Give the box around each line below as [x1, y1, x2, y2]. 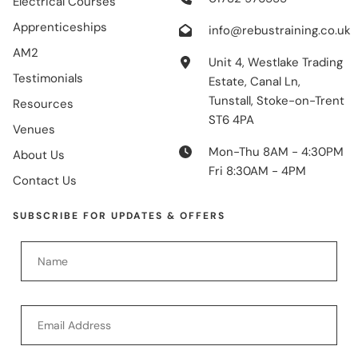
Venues [13, 121, 55, 138]
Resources [13, 96, 74, 113]
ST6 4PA [208, 112, 254, 129]
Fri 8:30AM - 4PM [208, 163, 306, 180]
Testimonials [13, 70, 83, 87]
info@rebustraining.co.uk [208, 22, 351, 39]
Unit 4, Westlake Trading [208, 54, 343, 71]
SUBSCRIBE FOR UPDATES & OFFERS [13, 209, 225, 223]
